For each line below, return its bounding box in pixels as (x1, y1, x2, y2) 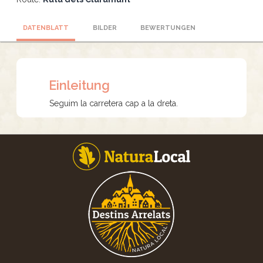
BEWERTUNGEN (140, 24, 195, 32)
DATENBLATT (23, 24, 69, 32)
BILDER (92, 24, 117, 32)
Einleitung (49, 77, 110, 93)
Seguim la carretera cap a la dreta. (49, 99, 178, 108)
